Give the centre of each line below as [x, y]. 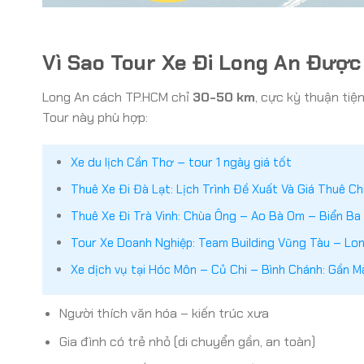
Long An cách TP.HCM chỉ [117, 97]
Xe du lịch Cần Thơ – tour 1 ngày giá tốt [181, 162]
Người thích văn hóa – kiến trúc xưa [164, 313]
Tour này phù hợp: [95, 118]
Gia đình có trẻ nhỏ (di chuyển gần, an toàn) [187, 341]
